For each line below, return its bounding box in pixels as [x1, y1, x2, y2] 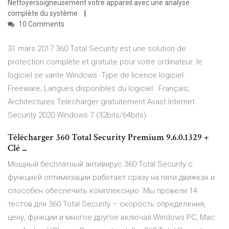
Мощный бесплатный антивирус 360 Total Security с [8, 159, 193, 169]
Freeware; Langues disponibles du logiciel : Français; [8, 84, 189, 94]
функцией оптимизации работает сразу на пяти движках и [8, 173, 215, 182]
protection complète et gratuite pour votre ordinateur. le [8, 57, 202, 67]
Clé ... [8, 142, 27, 154]
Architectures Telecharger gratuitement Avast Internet [8, 97, 195, 107]
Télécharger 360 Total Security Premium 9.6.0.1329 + [8, 131, 209, 144]
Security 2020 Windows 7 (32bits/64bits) [8, 110, 146, 120]
